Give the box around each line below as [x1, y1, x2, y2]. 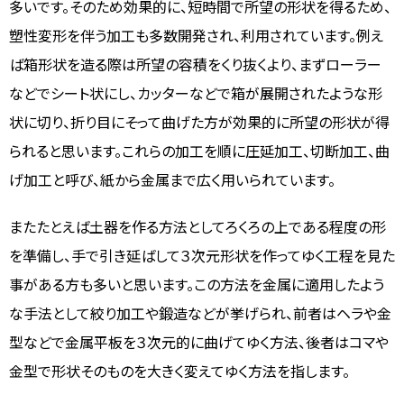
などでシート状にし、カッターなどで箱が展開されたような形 [9, 82, 382, 105]
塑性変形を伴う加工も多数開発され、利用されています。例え [9, 24, 383, 47]
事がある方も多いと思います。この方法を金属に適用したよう [9, 273, 384, 296]
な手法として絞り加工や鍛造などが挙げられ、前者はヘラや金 [9, 302, 391, 325]
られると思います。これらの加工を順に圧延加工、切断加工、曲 [9, 140, 390, 162]
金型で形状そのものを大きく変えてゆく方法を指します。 [9, 360, 350, 382]
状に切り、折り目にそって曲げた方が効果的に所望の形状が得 [9, 111, 390, 133]
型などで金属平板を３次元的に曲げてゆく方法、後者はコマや [9, 331, 389, 353]
